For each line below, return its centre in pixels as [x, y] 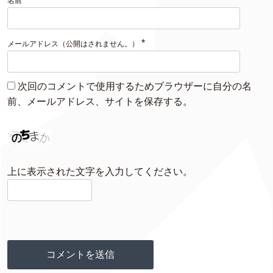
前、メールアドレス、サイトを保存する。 [100, 102]
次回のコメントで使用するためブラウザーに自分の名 [135, 87]
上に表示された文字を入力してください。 [100, 171]
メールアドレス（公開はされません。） [73, 44]
